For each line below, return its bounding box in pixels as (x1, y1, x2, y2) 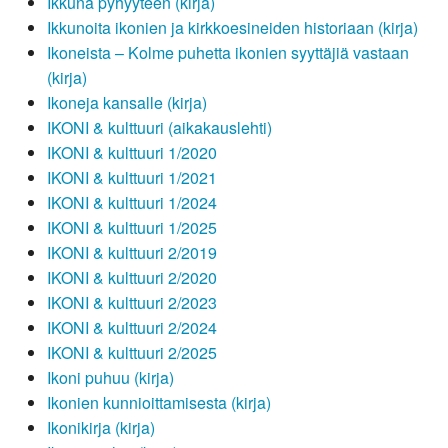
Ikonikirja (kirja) (47, 416, 155, 440)
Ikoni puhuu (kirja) (47, 366, 174, 390)
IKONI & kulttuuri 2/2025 (47, 341, 217, 365)
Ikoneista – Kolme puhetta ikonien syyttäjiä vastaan (47, 41, 409, 65)
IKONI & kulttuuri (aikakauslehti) (47, 116, 272, 140)
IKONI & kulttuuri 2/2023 (47, 291, 217, 315)
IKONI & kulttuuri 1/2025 (47, 216, 217, 240)
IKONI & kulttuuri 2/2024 (47, 316, 217, 340)
